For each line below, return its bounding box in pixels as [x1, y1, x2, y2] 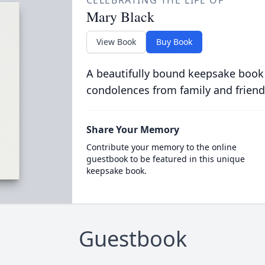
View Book [96, 36, 136, 47]
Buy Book [156, 36, 192, 47]
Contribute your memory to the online [86, 141, 237, 153]
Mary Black [86, 7, 154, 26]
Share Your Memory [86, 123, 179, 136]
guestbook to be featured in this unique [86, 153, 245, 164]
